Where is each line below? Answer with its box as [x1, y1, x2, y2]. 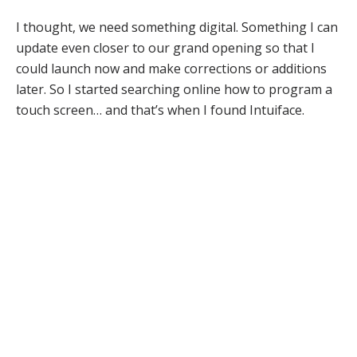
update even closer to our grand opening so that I [16, 39, 315, 57]
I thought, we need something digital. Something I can [16, 18, 338, 36]
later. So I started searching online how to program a [16, 80, 332, 98]
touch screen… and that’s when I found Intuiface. [16, 101, 304, 119]
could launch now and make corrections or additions [16, 60, 327, 77]
